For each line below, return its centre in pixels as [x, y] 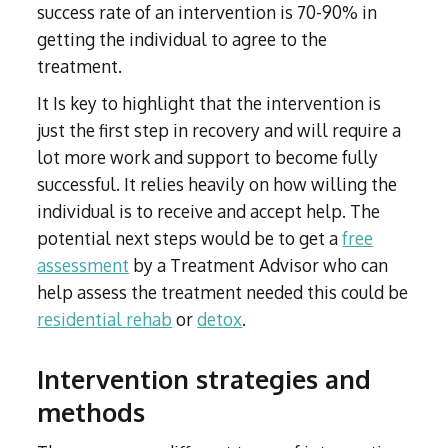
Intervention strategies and [204, 379]
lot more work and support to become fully [208, 157]
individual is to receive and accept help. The [209, 211]
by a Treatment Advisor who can [259, 265]
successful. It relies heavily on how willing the [217, 184]
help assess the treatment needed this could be [223, 292]
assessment [83, 265]
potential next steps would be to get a [190, 238]
